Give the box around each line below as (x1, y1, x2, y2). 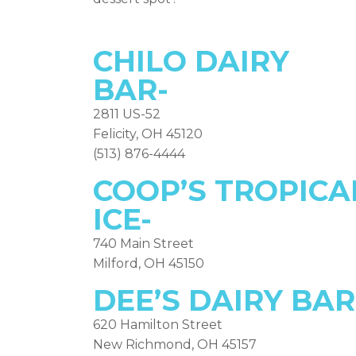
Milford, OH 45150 (93, 256, 204, 271)
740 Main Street (93, 236, 194, 251)
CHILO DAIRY (93, 44, 289, 79)
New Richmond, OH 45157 (93, 337, 257, 352)
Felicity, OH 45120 (93, 126, 203, 141)
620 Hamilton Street (93, 317, 222, 332)
